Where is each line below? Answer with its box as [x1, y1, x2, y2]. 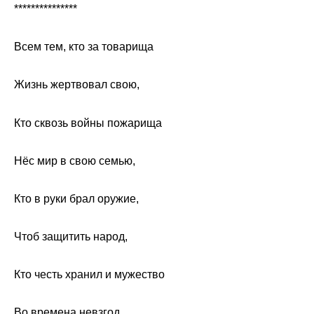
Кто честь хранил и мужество [14, 268, 165, 281]
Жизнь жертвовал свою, [14, 78, 139, 91]
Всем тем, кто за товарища [14, 41, 153, 53]
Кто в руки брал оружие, [14, 192, 139, 205]
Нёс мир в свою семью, [14, 154, 135, 167]
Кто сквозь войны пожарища [14, 116, 162, 129]
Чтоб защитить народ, [14, 231, 128, 243]
